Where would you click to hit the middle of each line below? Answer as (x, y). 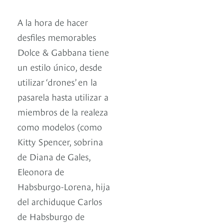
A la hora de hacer (53, 22)
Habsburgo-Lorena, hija (64, 186)
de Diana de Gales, (54, 156)
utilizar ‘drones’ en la (57, 82)
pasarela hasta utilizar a (63, 97)
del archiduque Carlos (60, 201)
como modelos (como (60, 126)
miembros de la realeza (63, 111)
